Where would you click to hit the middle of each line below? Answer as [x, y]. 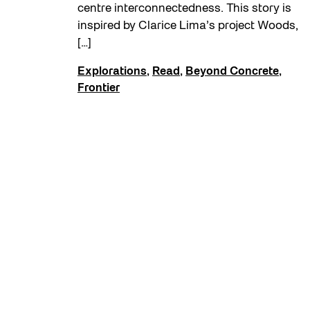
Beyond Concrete [232, 72]
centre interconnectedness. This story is [184, 8]
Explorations [112, 72]
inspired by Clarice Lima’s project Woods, [188, 26]
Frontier [99, 88]
